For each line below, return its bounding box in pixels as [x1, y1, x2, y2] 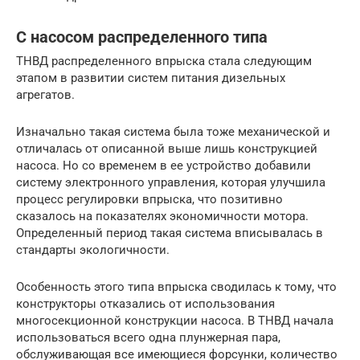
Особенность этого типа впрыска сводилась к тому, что [16, 280, 337, 295]
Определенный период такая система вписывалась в [16, 226, 323, 241]
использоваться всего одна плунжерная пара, [16, 330, 280, 346]
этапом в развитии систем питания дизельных [16, 71, 285, 86]
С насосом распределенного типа [16, 27, 268, 47]
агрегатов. [16, 88, 75, 103]
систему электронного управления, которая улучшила [16, 175, 325, 190]
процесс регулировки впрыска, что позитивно [16, 192, 283, 207]
